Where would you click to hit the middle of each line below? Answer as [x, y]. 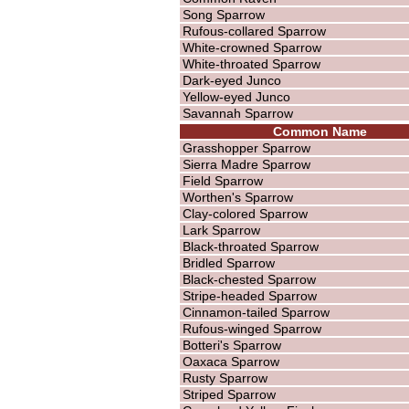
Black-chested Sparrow [249, 279]
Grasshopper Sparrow [246, 147]
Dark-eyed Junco [231, 80]
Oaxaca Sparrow [231, 361]
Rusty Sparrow [225, 378]
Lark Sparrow [221, 230]
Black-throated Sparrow [250, 246]
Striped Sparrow [229, 394]
